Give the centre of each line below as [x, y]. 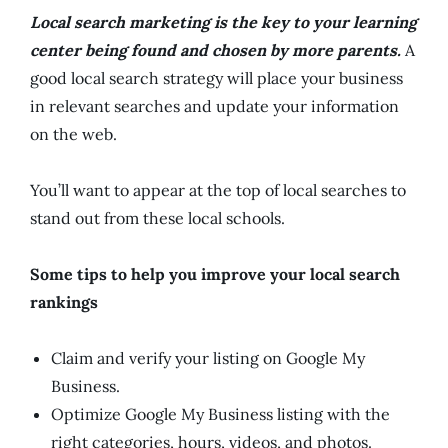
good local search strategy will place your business [216, 78]
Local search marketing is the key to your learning [223, 22]
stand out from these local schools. [157, 218]
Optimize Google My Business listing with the [220, 414]
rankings [64, 302]
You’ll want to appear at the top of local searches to [218, 190]
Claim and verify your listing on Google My [208, 358]
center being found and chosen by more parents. [215, 50]
